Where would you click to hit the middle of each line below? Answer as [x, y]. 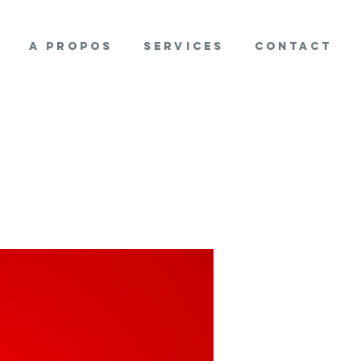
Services [184, 46]
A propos [71, 46]
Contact [293, 46]
